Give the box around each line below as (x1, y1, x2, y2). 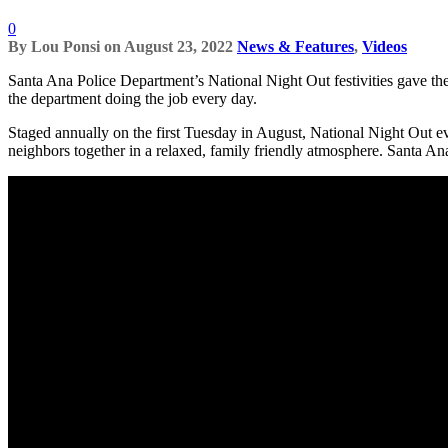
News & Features (237, 37, 354, 55)
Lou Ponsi (31, 37, 100, 55)
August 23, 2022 (124, 37, 233, 55)
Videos (362, 37, 407, 55)
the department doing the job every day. (8, 89, 257, 107)
